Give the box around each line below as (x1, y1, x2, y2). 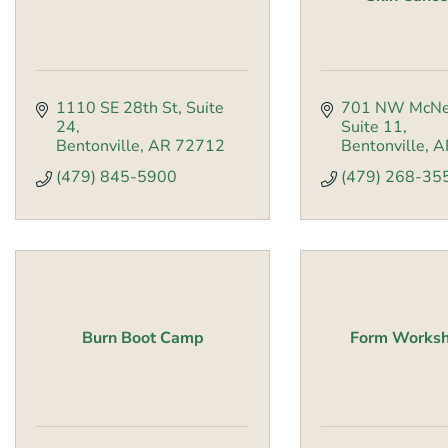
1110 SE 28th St (56, 97, 178, 120)
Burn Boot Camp (81, 327, 204, 350)
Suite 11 (341, 116, 403, 139)
